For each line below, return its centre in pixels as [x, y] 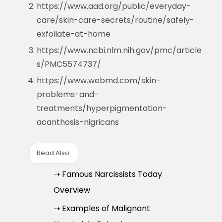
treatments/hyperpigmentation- [102, 108]
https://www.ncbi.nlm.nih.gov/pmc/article [119, 50]
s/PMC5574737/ [69, 64]
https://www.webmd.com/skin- [98, 80]
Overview [72, 190]
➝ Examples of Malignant [102, 208]
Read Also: [54, 153]
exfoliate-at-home [73, 34]
